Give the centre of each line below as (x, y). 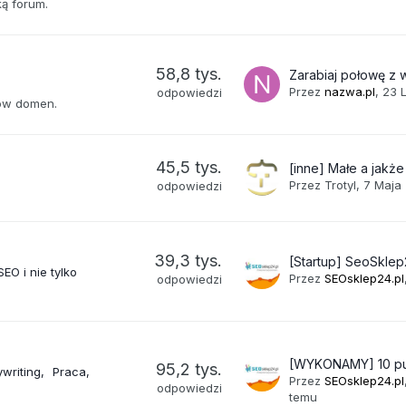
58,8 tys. (189, 73)
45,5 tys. (189, 167)
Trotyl (341, 184)
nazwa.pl (350, 91)
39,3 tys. (188, 260)
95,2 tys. (189, 369)
